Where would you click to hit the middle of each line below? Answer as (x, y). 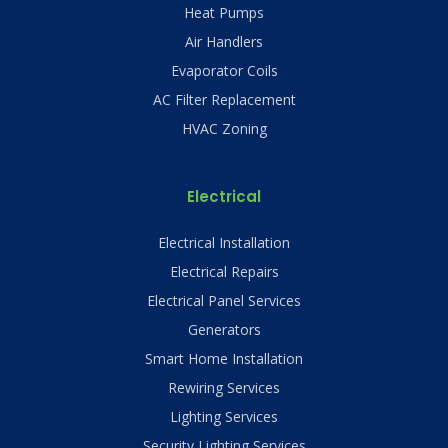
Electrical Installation (224, 243)
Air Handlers (224, 42)
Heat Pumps (224, 13)
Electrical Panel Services (224, 301)
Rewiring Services (224, 388)
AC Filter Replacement (224, 100)
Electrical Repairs (224, 272)
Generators (224, 330)
